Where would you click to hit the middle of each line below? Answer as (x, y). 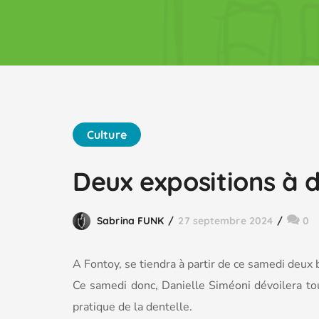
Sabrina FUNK (131, 221)
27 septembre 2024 (226, 221)
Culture (107, 135)
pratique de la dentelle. (132, 307)
